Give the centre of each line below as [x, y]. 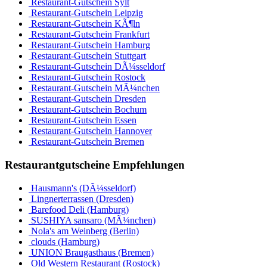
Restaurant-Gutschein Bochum [88, 110]
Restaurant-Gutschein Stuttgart [87, 56]
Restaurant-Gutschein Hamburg [89, 45]
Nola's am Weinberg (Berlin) [84, 231]
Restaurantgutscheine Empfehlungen [95, 165]
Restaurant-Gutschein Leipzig [86, 13]
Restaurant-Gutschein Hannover [90, 131]
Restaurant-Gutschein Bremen [86, 142]
